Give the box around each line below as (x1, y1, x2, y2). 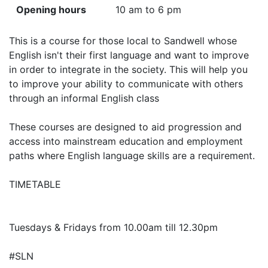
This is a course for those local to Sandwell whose (9, 35, 237, 47)
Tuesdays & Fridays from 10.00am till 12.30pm (9, 221, 218, 234)
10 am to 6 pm (115, 4, 181, 16)
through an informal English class (9, 92, 159, 105)
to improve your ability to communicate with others (9, 78, 243, 90)
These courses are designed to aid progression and (9, 121, 242, 133)
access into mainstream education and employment (9, 135, 243, 148)
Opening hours (16, 4, 86, 16)
